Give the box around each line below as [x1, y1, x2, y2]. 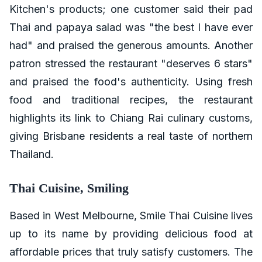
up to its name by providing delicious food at [9, 227, 253, 240]
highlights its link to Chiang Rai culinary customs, [9, 112, 253, 125]
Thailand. [9, 148, 54, 161]
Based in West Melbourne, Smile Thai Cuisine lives [9, 209, 253, 222]
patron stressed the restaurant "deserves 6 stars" [9, 57, 253, 70]
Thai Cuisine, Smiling [9, 181, 129, 196]
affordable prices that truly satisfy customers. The [9, 246, 253, 258]
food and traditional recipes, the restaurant [9, 94, 253, 106]
